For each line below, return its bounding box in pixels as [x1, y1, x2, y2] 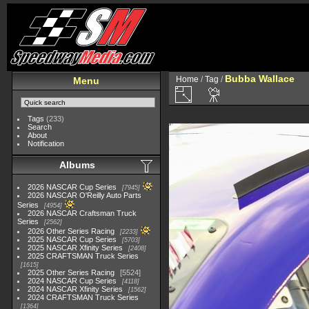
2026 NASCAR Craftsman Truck [28, 209, 137, 217]
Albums [59, 159, 95, 170]
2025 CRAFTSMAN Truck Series [28, 252, 139, 260]
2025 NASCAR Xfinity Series [28, 243, 123, 252]
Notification [28, 139, 65, 148]
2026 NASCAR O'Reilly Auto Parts [28, 191, 142, 199]
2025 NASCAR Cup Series [28, 235, 117, 243]
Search [28, 123, 52, 131]
